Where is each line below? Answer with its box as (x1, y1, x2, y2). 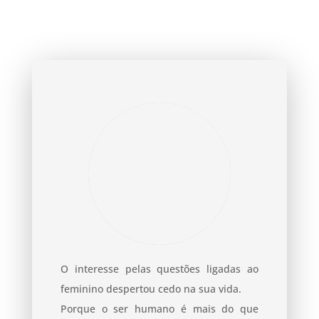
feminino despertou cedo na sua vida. (60, 281, 241, 296)
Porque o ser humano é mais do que (60, 301, 259, 315)
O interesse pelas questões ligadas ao (60, 261, 259, 276)
